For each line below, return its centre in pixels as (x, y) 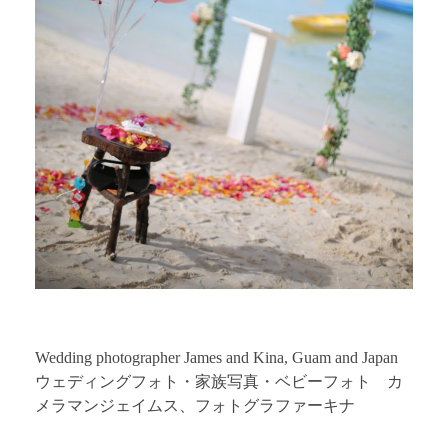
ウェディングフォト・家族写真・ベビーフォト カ (219, 381)
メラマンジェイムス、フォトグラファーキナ (195, 405)
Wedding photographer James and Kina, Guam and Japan (216, 357)
